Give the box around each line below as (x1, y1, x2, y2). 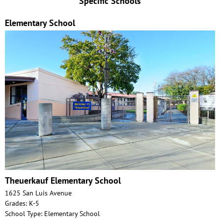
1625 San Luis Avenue (5, 189, 72, 198)
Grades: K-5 (5, 199, 39, 208)
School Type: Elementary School (5, 209, 100, 219)
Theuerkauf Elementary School (5, 175, 121, 187)
